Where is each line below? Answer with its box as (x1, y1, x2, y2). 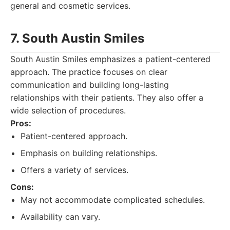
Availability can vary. (21, 212, 100, 222)
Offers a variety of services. (21, 165, 128, 175)
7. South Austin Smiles (10, 31, 144, 46)
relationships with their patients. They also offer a (10, 92, 203, 103)
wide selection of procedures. (10, 105, 126, 116)
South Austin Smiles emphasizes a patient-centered (10, 54, 210, 64)
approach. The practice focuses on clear (10, 67, 167, 77)
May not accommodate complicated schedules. (21, 195, 205, 205)
